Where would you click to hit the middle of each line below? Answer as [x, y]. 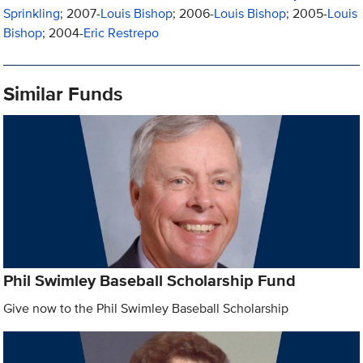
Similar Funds [63, 94]
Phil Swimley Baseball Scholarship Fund [150, 280]
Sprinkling [32, 14]
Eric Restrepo [122, 33]
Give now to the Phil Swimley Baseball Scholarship [146, 308]
